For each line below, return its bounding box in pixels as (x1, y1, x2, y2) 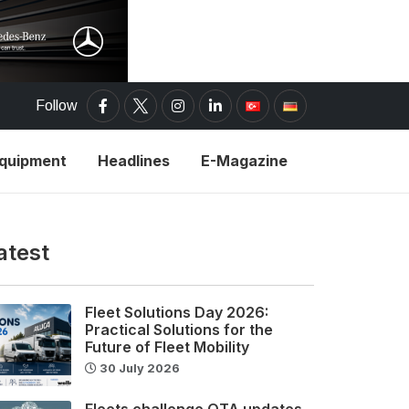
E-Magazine (201, 151, 288, 170)
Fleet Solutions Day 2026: (85, 302, 269, 321)
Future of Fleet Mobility (85, 337, 250, 356)
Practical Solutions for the (85, 320, 274, 339)
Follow (36, 98, 78, 113)
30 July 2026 (97, 361, 181, 375)
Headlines (98, 151, 170, 170)
